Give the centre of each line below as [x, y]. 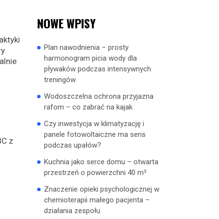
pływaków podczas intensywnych [98, 69]
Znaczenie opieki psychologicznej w [102, 189]
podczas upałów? [73, 145]
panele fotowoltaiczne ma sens [95, 134]
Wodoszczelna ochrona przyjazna [99, 96]
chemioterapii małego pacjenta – [97, 200]
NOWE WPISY [66, 23]
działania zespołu [72, 211]
